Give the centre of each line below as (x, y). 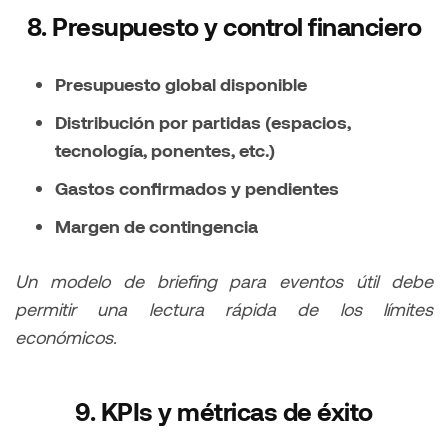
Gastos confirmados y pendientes (197, 188)
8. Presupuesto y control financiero (224, 26)
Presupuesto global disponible (181, 84)
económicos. (66, 337)
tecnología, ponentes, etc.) (165, 150)
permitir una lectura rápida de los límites (224, 309)
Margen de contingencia (156, 226)
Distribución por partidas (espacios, (203, 122)
